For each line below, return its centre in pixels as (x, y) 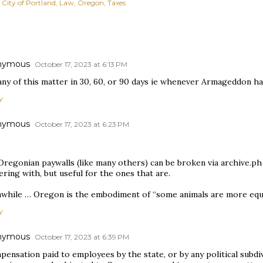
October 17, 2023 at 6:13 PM (81, 64)
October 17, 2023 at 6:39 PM (82, 237)
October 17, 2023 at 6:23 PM (82, 124)
